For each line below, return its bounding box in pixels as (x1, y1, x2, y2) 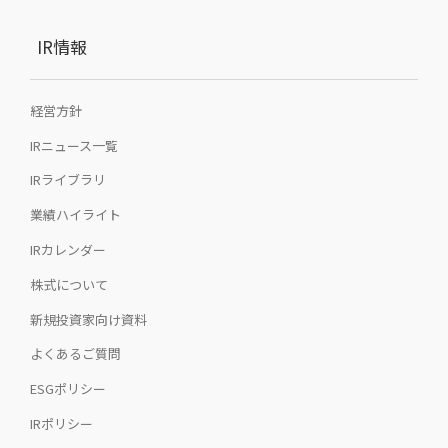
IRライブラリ (30, 170, 106, 190)
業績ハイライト (30, 205, 121, 225)
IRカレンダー (30, 239, 106, 259)
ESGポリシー (30, 379, 106, 399)
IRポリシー (30, 413, 93, 433)
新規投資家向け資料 (30, 309, 147, 329)
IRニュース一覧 (30, 135, 118, 155)
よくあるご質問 (30, 344, 121, 364)
